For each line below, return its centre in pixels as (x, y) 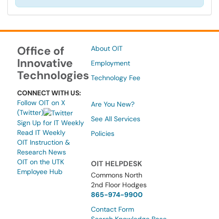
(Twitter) (30, 112)
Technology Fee (116, 78)
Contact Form (113, 209)
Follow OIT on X (41, 103)
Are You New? (113, 104)
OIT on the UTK (41, 162)
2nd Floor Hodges (119, 185)
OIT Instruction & (44, 142)
